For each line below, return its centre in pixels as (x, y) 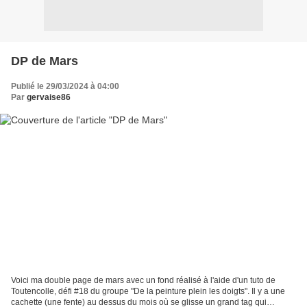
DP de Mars (45, 61)
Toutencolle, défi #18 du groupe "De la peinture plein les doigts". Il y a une (148, 292)
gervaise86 (49, 97)
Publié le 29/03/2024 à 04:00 (65, 86)
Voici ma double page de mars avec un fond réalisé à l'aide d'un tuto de (143, 281)
